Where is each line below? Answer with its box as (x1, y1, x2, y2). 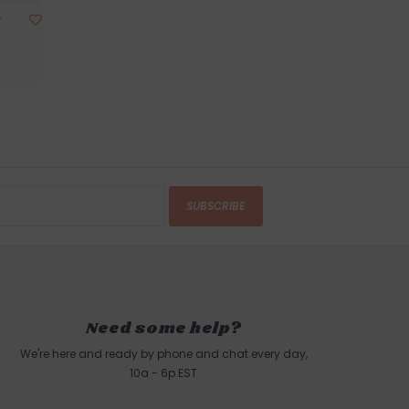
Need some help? (85, 316, 242, 340)
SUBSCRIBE (186, 197, 246, 214)
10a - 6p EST (130, 365, 197, 382)
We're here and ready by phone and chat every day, (19, 346, 308, 362)
